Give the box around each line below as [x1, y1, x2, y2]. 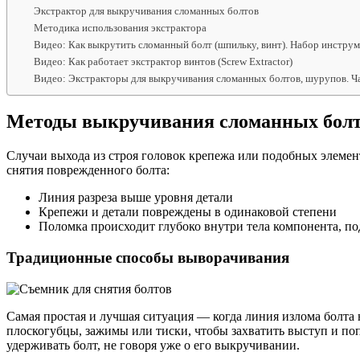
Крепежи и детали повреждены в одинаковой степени [39, 205, 337, 219]
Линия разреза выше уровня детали [39, 190, 233, 205]
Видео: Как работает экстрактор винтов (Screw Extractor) [33, 55, 292, 67]
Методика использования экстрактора [33, 21, 207, 34]
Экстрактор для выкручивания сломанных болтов [33, 4, 259, 17]
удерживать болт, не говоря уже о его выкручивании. [6, 337, 300, 352]
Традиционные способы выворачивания [6, 249, 289, 267]
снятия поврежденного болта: [6, 163, 170, 178]
